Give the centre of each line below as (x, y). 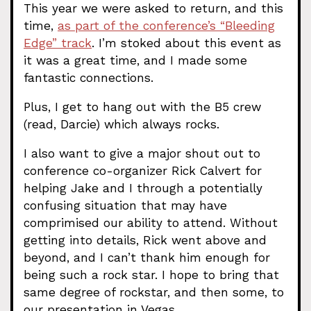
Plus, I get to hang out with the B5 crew (142, 107)
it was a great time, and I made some (135, 60)
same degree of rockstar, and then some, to (154, 293)
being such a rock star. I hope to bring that (151, 275)
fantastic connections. (89, 77)
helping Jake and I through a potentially (143, 188)
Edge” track (58, 43)
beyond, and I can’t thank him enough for (147, 258)
